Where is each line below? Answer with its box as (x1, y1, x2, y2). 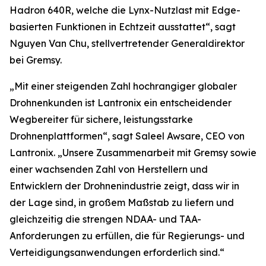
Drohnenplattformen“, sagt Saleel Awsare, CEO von (9, 130, 245, 142)
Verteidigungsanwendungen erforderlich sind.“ (9, 246, 224, 258)
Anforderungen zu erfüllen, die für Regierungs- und (9, 230, 245, 242)
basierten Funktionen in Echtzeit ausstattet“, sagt (9, 21, 236, 33)
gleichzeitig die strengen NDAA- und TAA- (9, 213, 201, 225)
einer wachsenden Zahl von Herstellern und (9, 163, 208, 175)
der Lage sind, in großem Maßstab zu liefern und (9, 197, 234, 208)
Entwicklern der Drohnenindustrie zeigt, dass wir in (9, 180, 239, 192)
